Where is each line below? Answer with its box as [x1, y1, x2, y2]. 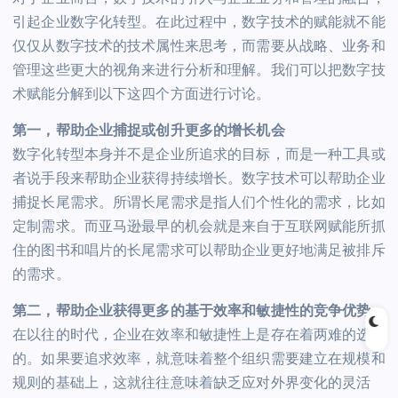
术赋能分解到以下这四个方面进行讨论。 [12, 85, 271, 103]
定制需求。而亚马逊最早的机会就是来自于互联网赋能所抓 [12, 218, 386, 235]
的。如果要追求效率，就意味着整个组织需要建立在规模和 [12, 350, 386, 368]
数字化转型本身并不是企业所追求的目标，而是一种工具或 [12, 146, 386, 163]
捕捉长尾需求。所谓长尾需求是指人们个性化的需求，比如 [12, 194, 386, 211]
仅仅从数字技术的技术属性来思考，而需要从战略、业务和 [12, 37, 386, 55]
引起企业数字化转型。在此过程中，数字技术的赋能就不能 [12, 13, 386, 31]
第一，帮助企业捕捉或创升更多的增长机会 [12, 122, 285, 139]
